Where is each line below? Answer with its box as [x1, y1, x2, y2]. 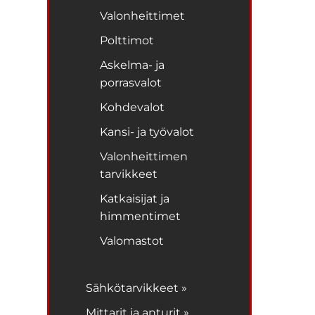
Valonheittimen [100, 149, 188, 163]
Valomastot [100, 233, 165, 247]
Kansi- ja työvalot [100, 124, 195, 139]
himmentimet [100, 209, 181, 223]
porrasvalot [100, 75, 162, 89]
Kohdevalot [100, 100, 165, 114]
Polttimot [100, 33, 155, 47]
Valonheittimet [100, 8, 186, 22]
